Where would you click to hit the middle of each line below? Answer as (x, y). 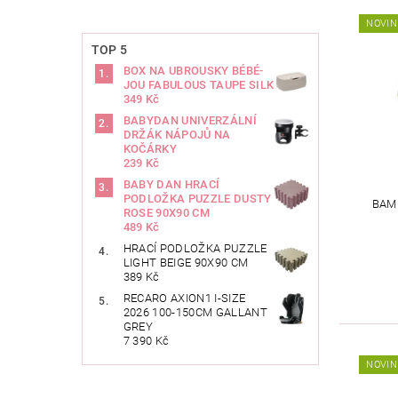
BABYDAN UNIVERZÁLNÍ (190, 121)
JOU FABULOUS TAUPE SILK (199, 85)
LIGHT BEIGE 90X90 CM (186, 263)
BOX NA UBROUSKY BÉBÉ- (193, 71)
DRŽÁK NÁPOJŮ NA (177, 135)
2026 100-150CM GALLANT (195, 313)
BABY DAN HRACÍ (171, 185)
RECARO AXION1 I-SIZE (184, 298)
